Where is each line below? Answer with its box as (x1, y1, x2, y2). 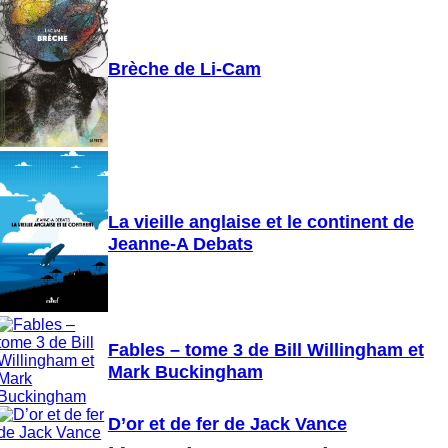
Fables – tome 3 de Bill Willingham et (107, 339, 424, 361)
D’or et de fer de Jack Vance (107, 413, 347, 435)
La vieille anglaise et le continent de (107, 211, 414, 233)
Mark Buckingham (107, 361, 263, 383)
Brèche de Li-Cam (107, 57, 261, 79)
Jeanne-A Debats (107, 233, 253, 255)
